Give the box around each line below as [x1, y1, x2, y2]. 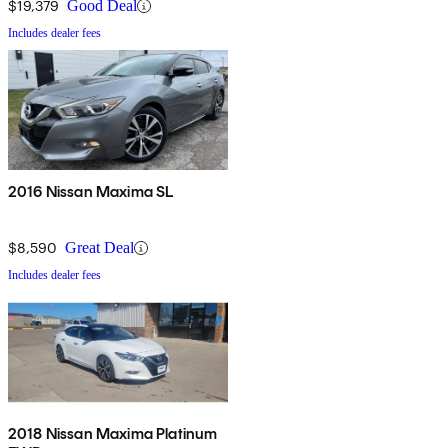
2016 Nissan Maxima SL [8, 182, 174, 202]
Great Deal [65, 239, 134, 257]
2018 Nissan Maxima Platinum [8, 424, 218, 444]
